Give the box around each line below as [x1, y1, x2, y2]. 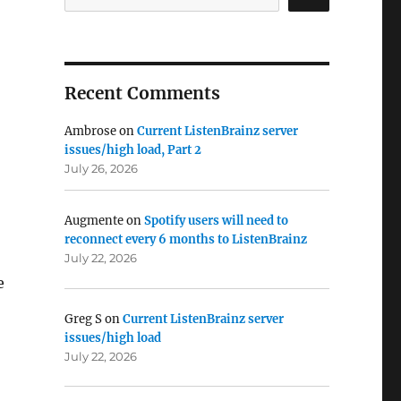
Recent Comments [64, 82, 220, 105]
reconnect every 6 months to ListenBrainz [64, 232, 307, 248]
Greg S [64, 311, 102, 327]
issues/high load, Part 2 [64, 142, 201, 158]
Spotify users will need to [143, 213, 288, 229]
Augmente [64, 213, 124, 229]
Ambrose [64, 124, 116, 140]
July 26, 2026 [64, 161, 138, 176]
